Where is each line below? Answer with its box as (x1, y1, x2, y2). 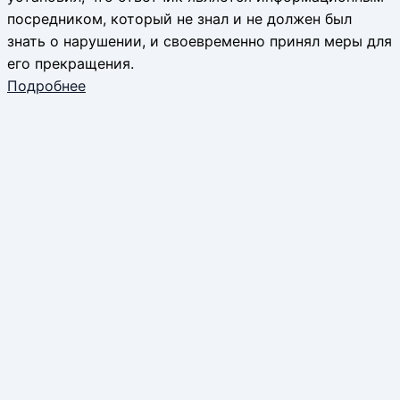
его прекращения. (7, 54, 134, 72)
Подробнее (7, 76, 86, 95)
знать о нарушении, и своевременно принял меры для (7, 31, 392, 50)
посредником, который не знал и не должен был (7, 9, 352, 28)
